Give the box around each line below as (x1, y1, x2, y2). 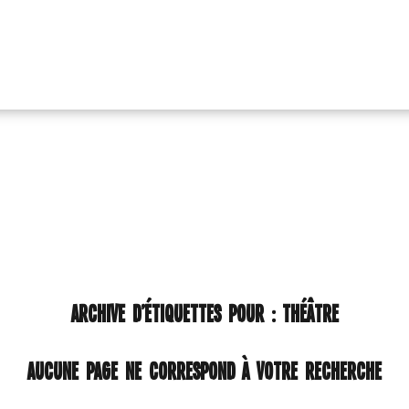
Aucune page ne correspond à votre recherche (27, 355, 382, 385)
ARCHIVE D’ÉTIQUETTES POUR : (70, 298, 282, 328)
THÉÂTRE (281, 298, 339, 328)
